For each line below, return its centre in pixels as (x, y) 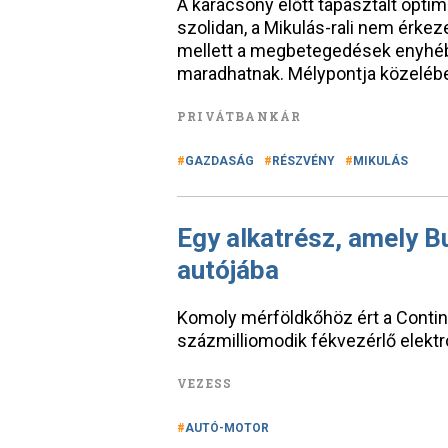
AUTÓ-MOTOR (227, 428)
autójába (228, 270)
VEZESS (205, 383)
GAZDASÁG (219, 161)
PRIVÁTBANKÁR (239, 116)
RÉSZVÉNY (303, 161)
